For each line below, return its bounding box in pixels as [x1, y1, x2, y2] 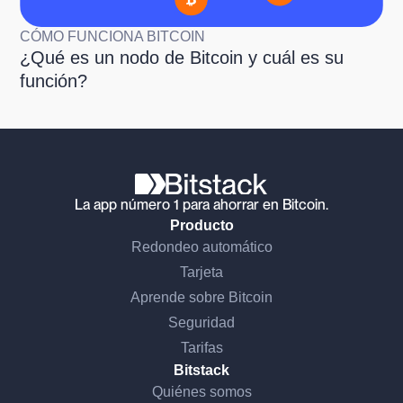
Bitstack [174, 363, 229, 379]
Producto [169, 218, 234, 234]
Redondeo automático [130, 239, 273, 255]
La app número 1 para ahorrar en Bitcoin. [75, 196, 328, 214]
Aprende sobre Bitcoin [130, 290, 273, 306]
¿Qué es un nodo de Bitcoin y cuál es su [20, 47, 345, 67]
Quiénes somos [151, 384, 252, 400]
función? [20, 70, 88, 91]
